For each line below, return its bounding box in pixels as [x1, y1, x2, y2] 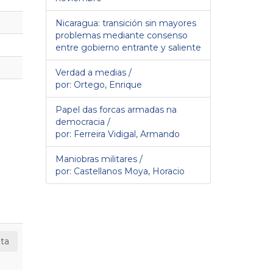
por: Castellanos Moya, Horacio [55, 165, 185, 177]
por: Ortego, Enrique [55, 79, 142, 90]
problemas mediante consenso [55, 29, 188, 41]
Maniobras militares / [55, 153, 143, 165]
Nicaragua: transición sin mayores [55, 17, 196, 29]
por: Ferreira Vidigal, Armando [55, 128, 180, 140]
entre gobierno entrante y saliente [55, 41, 201, 53]
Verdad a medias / [55, 66, 132, 78]
